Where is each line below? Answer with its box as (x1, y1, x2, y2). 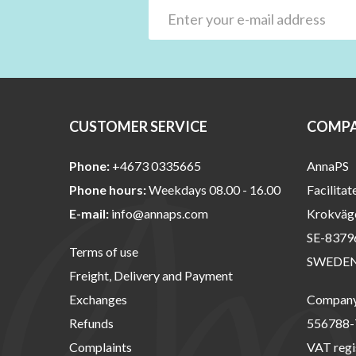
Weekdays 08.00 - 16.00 (146, 182, 281, 198)
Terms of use (69, 244, 138, 260)
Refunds (69, 315, 114, 331)
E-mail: (69, 206, 111, 222)
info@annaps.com (111, 206, 208, 222)
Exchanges (69, 292, 127, 308)
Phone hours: (69, 182, 146, 198)
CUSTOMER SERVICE (69, 118, 207, 136)
